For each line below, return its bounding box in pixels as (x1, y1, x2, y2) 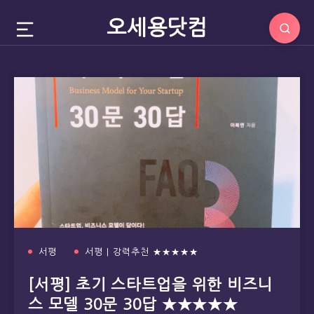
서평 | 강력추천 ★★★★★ (85, 247, 198, 257)
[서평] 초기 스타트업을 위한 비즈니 (28, 276, 273, 292)
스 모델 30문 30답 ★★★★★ (28, 296, 238, 312)
